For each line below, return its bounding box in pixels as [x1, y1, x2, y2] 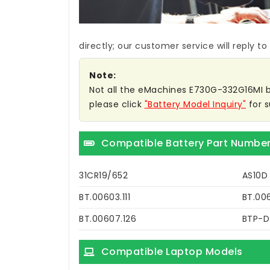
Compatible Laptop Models [101, 245, 243, 259]
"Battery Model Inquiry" [144, 98, 246, 111]
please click [89, 98, 145, 111]
